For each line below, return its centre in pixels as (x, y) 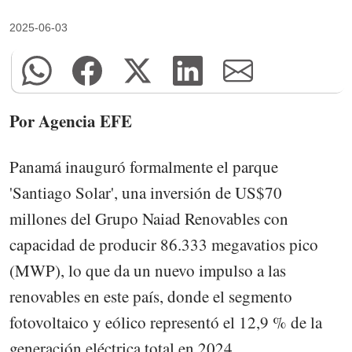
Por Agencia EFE (71, 121)
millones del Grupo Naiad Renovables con (149, 218)
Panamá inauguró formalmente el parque (144, 167)
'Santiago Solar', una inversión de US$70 (146, 192)
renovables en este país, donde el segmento (151, 296)
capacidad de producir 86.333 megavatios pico (164, 244)
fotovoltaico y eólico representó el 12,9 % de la (166, 322)
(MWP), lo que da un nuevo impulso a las (148, 270)
